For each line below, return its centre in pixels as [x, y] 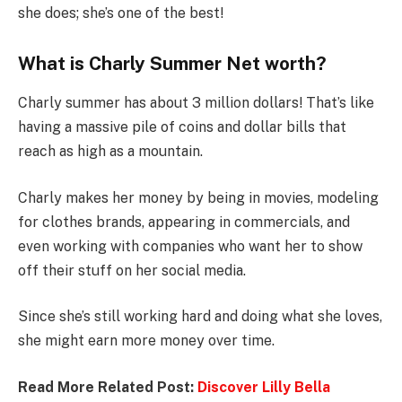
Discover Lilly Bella [264, 387]
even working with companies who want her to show [190, 246]
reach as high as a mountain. [110, 152]
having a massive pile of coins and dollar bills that [182, 127]
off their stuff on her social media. [132, 270]
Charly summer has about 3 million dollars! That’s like [196, 103]
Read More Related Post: [108, 387]
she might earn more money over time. [146, 341]
